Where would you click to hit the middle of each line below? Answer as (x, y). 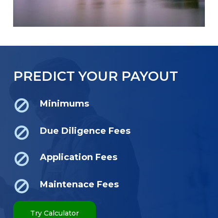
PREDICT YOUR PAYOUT (96, 76)
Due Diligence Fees (85, 131)
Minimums (65, 104)
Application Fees (79, 157)
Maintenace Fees (80, 185)
